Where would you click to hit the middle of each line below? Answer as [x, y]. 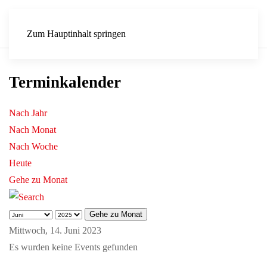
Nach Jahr [28, 113]
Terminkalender [65, 82]
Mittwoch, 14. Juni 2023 [55, 231]
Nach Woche [33, 146]
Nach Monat [32, 130]
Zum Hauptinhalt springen [76, 34]
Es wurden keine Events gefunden [73, 247]
